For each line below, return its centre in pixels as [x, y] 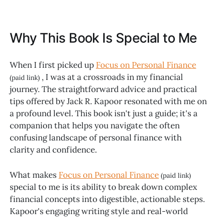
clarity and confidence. [53, 149]
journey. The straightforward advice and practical [103, 89]
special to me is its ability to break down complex [103, 187]
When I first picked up [53, 65]
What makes [34, 175]
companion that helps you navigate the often [95, 125]
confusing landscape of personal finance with [96, 137]
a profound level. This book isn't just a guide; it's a [104, 113]
